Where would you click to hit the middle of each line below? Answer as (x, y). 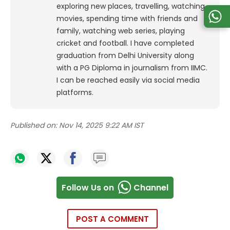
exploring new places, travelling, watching (131, 6)
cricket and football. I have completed (125, 43)
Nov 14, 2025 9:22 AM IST (101, 126)
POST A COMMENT (112, 219)
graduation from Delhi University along (125, 56)
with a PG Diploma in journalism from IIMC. (132, 68)
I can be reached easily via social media (128, 80)
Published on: (34, 126)
